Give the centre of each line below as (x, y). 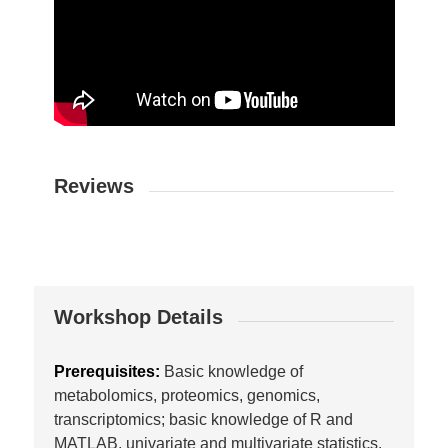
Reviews (93, 186)
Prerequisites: (108, 371)
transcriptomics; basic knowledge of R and (203, 419)
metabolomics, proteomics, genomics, (186, 395)
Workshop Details (138, 316)
